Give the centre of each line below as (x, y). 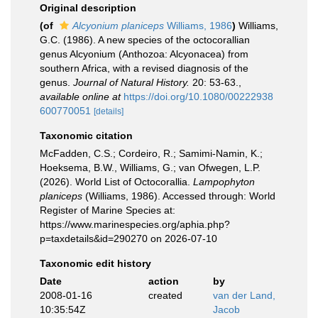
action (163, 281)
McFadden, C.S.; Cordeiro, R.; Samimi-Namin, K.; (151, 153)
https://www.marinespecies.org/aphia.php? (135, 224)
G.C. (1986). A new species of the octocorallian (145, 40)
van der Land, (244, 295)
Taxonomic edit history (95, 263)
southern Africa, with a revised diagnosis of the (144, 68)
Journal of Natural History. (131, 82)
